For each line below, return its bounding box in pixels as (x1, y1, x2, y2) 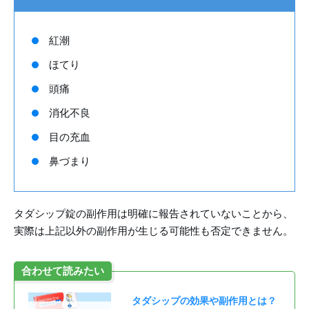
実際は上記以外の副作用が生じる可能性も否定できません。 (14, 225, 293, 237)
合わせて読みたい (21, 265, 104, 277)
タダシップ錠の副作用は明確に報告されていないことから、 (14, 208, 293, 219)
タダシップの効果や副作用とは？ (132, 295, 277, 306)
